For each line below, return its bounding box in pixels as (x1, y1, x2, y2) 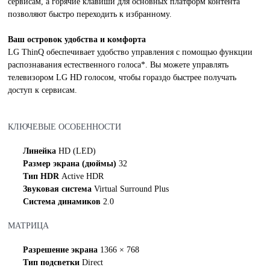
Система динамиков (23, 197, 104, 206)
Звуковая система (23, 184, 95, 193)
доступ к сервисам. (8, 86, 78, 95)
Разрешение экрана (23, 245, 101, 254)
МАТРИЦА (8, 221, 49, 230)
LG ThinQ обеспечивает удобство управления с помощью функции (8, 48, 253, 57)
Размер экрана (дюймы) (23, 159, 119, 168)
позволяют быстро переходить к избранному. (8, 10, 172, 19)
